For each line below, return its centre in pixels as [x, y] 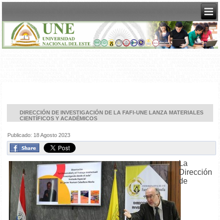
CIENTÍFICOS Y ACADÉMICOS [59, 119]
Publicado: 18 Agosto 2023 [39, 135]
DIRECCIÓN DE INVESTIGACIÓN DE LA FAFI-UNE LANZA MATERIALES [112, 113]
